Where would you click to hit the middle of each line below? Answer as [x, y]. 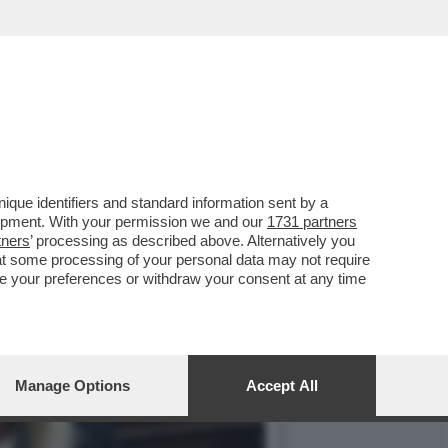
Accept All [282, 385]
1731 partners [312, 221]
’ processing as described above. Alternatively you [192, 240]
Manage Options [72, 385]
